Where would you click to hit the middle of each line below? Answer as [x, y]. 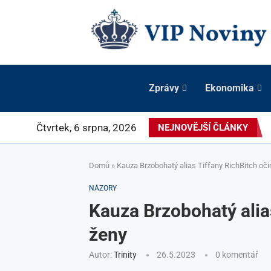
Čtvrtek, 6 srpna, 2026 [87, 127]
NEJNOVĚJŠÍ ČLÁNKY [203, 127]
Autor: [101, 254]
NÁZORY [103, 188]
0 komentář [237, 254]
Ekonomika [230, 88]
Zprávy [164, 88]
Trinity [125, 254]
